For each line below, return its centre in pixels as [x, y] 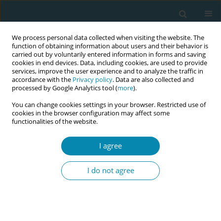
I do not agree [110, 170]
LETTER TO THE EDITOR [49, 132]
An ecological [49, 158]
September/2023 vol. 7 [44, 108]
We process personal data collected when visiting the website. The [108, 38]
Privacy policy [92, 80]
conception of [51, 178]
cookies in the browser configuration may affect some [91, 113]
